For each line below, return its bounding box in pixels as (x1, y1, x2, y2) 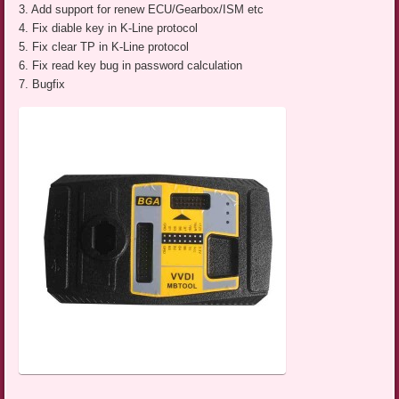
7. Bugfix (19, 77, 66, 92)
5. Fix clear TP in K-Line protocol (19, 40, 190, 54)
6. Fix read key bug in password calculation (19, 59, 243, 73)
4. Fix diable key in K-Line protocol (19, 21, 199, 36)
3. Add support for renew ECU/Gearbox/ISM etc (19, 3, 265, 17)
